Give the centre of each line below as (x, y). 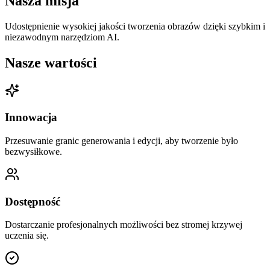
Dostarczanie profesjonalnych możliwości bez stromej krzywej (124, 225)
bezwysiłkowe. (33, 151)
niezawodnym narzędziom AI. (62, 37)
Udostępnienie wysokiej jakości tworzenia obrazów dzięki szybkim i (135, 26)
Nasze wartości (51, 62)
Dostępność (33, 201)
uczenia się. (27, 236)
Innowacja (31, 118)
